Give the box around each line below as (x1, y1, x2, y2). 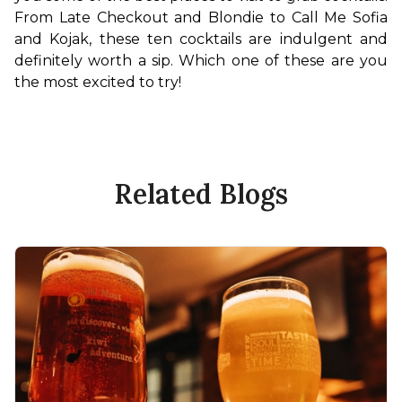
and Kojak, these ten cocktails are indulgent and (14, 30, 388, 48)
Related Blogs (114, 176, 288, 211)
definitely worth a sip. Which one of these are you (14, 51, 388, 69)
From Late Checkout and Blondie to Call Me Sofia (14, 8, 388, 26)
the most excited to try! (14, 73, 181, 91)
